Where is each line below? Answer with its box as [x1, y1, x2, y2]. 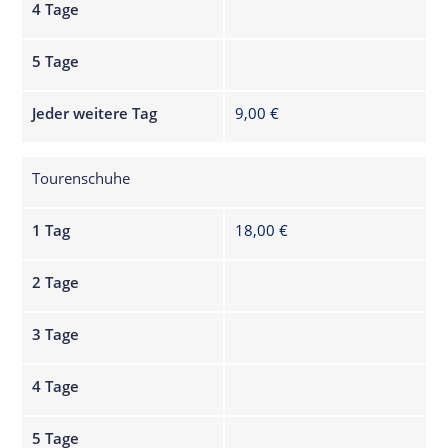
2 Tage [32, 271, 80, 292]
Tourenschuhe [32, 167, 131, 188]
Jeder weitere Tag [32, 102, 158, 123]
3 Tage [32, 323, 80, 344]
